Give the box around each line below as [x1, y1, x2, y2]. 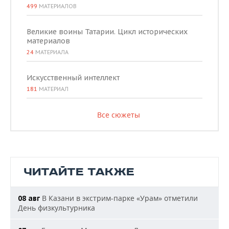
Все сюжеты [97, 109, 140, 120]
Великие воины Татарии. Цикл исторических [27, 27, 188, 36]
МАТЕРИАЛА [34, 48, 68, 56]
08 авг [18, 193, 40, 203]
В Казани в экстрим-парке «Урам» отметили [40, 193, 198, 203]
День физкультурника [18, 202, 95, 213]
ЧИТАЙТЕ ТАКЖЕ [24, 165, 134, 179]
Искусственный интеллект [27, 73, 120, 82]
